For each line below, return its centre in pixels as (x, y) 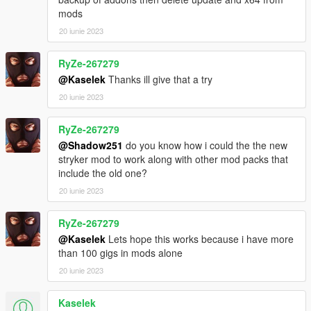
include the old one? (103, 173)
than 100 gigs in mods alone (120, 252)
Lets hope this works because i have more (200, 238)
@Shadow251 (91, 145)
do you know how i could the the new (205, 145)
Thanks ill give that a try (159, 79)
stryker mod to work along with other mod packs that (173, 159)
